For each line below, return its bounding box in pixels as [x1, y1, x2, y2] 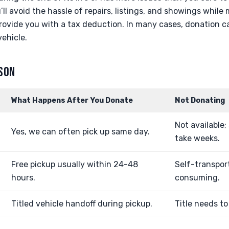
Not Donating [175, 96, 225, 105]
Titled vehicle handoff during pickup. [11, 199, 152, 209]
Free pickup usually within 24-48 [11, 159, 138, 169]
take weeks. [175, 133, 220, 143]
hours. [11, 173, 35, 182]
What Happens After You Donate [11, 96, 133, 105]
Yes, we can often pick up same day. [11, 127, 150, 136]
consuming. [175, 173, 220, 182]
